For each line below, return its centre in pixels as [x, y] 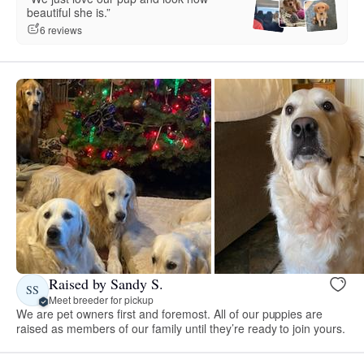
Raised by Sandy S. [106, 283]
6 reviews [61, 29]
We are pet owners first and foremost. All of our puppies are [170, 314]
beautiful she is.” [69, 13]
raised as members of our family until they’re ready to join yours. [181, 329]
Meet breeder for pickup [101, 299]
